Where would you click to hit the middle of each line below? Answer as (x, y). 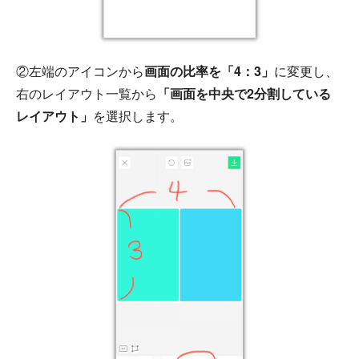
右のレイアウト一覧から (87, 93)
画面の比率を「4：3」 (209, 71)
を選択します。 (138, 116)
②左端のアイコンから (80, 71)
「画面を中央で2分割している (244, 93)
